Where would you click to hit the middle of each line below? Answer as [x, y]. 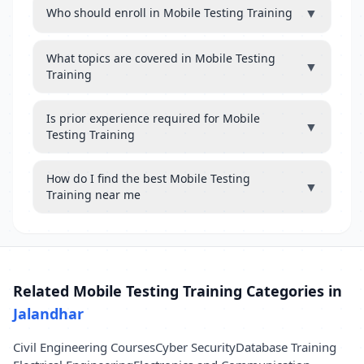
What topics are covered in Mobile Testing [161, 58]
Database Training [286, 347]
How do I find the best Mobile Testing [148, 178]
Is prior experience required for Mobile [153, 118]
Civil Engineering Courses [84, 347]
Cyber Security [195, 347]
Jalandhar [48, 314]
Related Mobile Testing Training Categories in [178, 291]
